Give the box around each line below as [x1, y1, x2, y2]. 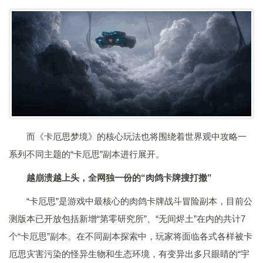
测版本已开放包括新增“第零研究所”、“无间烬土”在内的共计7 [9, 214, 245, 224]
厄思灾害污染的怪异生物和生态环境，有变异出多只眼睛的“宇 [9, 249, 249, 259]
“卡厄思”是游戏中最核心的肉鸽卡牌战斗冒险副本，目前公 [26, 196, 252, 207]
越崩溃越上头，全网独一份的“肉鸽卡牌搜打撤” [26, 173, 212, 183]
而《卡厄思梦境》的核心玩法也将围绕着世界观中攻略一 [26, 131, 247, 142]
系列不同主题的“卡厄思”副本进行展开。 [9, 149, 164, 160]
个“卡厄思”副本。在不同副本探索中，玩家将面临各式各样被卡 [9, 231, 252, 242]
